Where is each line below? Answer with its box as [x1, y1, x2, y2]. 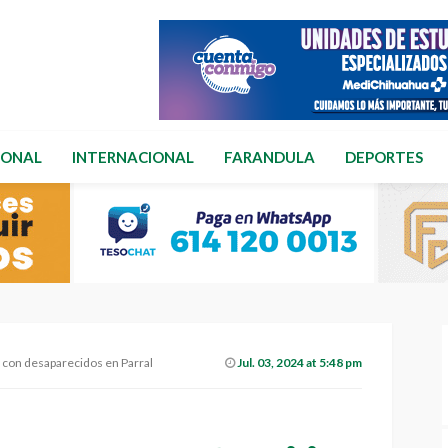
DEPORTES [345, 148, 423, 166]
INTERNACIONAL [72, 148, 194, 166]
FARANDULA [224, 148, 315, 166]
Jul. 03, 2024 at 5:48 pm [237, 355, 363, 370]
